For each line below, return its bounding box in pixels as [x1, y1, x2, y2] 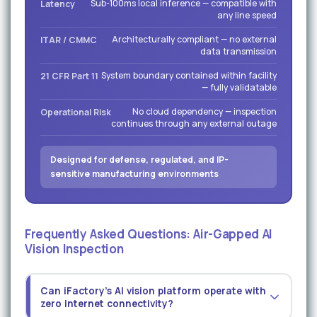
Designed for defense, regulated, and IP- [50, 154, 229, 166]
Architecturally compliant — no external [112, 33, 277, 46]
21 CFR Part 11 [40, 70, 98, 83]
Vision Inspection [25, 241, 124, 258]
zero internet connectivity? [40, 296, 173, 310]
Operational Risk [40, 106, 111, 119]
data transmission [200, 45, 277, 58]
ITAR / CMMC [40, 34, 97, 47]
